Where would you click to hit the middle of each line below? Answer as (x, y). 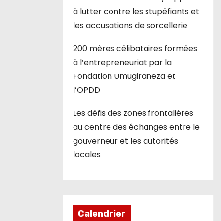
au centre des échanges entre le (136, 127)
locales (87, 155)
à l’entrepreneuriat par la (122, 63)
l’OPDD (87, 90)
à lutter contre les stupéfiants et (136, 12)
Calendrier (102, 214)
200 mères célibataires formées (135, 49)
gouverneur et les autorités (126, 141)
